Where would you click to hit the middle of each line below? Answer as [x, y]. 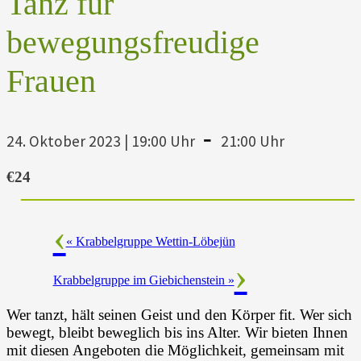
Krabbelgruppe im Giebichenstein [140, 280]
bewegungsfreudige [133, 42]
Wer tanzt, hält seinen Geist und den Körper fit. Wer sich [179, 314]
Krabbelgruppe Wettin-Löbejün [154, 241]
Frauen [51, 81]
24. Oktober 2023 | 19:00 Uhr [101, 141]
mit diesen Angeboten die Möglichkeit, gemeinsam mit [175, 350]
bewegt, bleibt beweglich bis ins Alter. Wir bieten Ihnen [177, 332]
